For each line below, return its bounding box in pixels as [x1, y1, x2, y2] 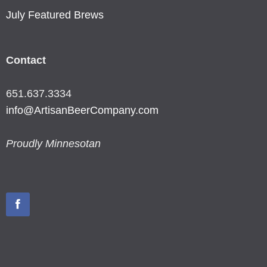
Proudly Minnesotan [6, 138, 101, 150]
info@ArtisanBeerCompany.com [6, 104, 159, 117]
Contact [6, 54, 49, 66]
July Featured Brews [6, 8, 104, 21]
